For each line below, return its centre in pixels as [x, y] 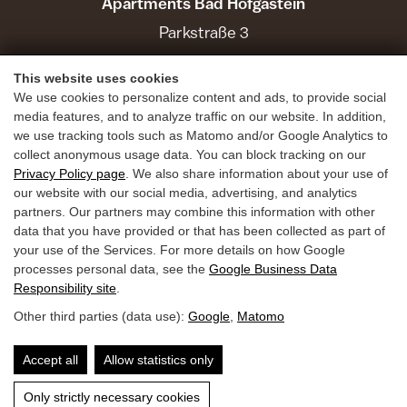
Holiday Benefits [203, 118]
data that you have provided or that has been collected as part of [199, 231]
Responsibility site [65, 288]
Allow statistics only [159, 360]
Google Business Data [273, 269]
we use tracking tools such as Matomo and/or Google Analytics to [201, 135]
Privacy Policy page [69, 174]
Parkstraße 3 [203, 33]
